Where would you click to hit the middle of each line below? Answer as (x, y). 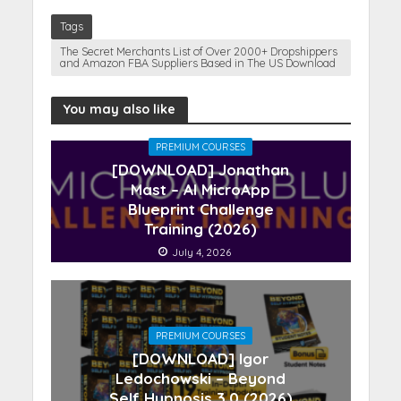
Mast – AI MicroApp (200, 189)
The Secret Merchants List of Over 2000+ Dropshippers (198, 51)
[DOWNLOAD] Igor (200, 358)
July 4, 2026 (201, 252)
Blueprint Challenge (200, 209)
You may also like (119, 110)
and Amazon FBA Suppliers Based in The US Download (197, 62)
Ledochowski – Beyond (200, 378)
